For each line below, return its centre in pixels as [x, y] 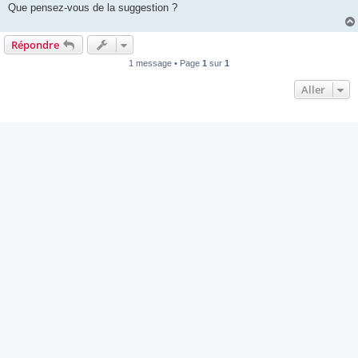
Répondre [35, 45]
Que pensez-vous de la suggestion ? [93, 8]
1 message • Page [165, 64]
